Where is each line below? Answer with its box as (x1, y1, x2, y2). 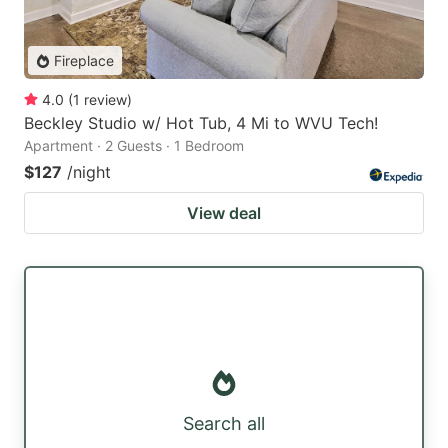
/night (67, 162, 111, 183)
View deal (187, 203, 261, 224)
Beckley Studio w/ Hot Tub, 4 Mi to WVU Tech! (24, 113, 378, 134)
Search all (183, 412, 265, 434)
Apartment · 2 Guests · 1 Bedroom (24, 137, 244, 155)
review (84, 91, 127, 109)
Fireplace (54, 52, 114, 70)
